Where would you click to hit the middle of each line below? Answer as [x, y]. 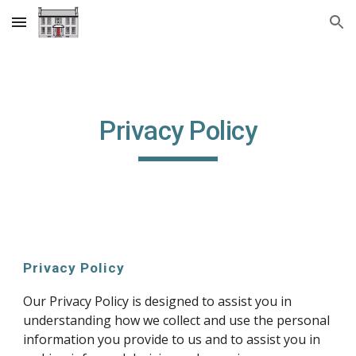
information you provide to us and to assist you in [172, 339]
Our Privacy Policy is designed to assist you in [158, 301]
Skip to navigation [294, 29]
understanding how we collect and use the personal [177, 320]
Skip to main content [69, 29]
